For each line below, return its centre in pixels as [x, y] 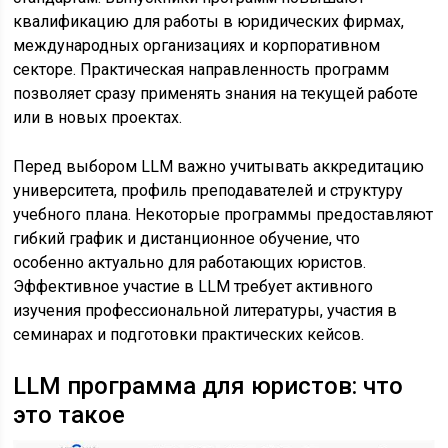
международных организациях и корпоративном [197, 45]
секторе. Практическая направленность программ [201, 69]
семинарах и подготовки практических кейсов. [189, 334]
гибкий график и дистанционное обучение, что [187, 238]
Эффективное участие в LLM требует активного [193, 286]
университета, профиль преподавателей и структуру [208, 190]
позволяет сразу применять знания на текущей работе [216, 93]
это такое [69, 415]
